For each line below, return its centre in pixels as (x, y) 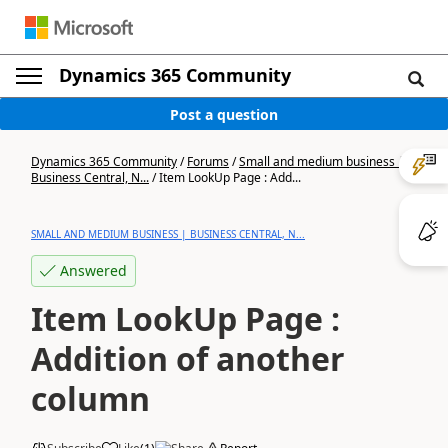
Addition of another (188, 358)
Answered (93, 270)
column (90, 398)
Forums (208, 161)
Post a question (224, 114)
